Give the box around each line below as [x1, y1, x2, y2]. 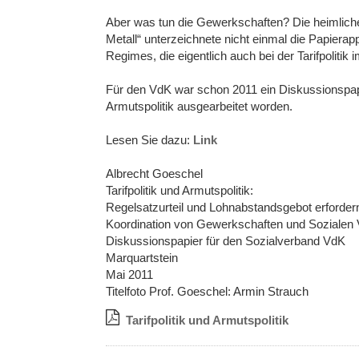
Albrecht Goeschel [106, 167, 203, 181]
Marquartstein [106, 251, 178, 265]
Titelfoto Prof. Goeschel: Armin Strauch [106, 284, 309, 299]
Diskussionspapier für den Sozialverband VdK [106, 234, 345, 248]
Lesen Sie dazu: [106, 133, 193, 147]
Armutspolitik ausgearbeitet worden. [106, 99, 292, 114]
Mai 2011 [106, 268, 153, 282]
